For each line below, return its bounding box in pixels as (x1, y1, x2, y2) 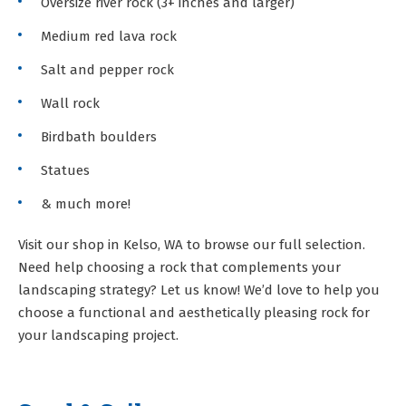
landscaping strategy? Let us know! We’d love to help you (18, 282, 380, 299)
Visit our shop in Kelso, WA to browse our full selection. (18, 237, 365, 254)
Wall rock (41, 95, 100, 112)
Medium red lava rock (41, 28, 177, 45)
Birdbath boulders (41, 129, 157, 146)
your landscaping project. (18, 327, 179, 344)
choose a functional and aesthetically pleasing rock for (18, 304, 370, 322)
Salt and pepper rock (41, 62, 174, 79)
